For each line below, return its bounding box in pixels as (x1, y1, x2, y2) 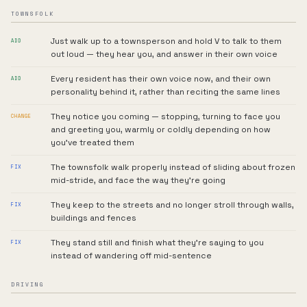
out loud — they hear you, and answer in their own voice (51, 49, 278, 60)
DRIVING (11, 280, 45, 288)
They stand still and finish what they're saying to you (51, 237, 264, 248)
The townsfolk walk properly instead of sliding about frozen (51, 162, 295, 173)
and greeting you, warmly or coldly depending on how (51, 124, 271, 135)
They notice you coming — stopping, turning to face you (51, 111, 280, 122)
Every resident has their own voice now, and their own (51, 73, 271, 84)
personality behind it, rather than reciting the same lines (51, 86, 280, 97)
